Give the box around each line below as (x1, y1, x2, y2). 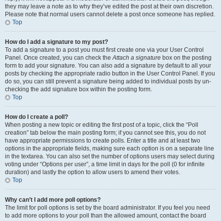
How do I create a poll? (5, 113, 68, 120)
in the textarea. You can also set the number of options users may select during (5, 153, 215, 160)
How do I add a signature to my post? (5, 38, 108, 45)
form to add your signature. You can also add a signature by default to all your (5, 62, 211, 69)
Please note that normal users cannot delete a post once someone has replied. (5, 11, 215, 18)
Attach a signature (112, 54, 161, 61)
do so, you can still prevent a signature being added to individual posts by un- (5, 78, 211, 85)
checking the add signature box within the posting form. (5, 86, 152, 93)
